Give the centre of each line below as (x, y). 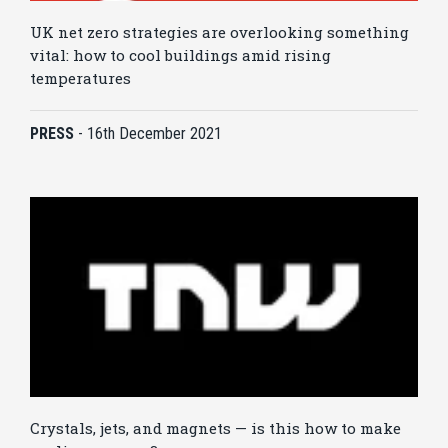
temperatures (80, 78)
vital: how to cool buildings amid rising (180, 55)
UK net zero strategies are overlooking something (219, 32)
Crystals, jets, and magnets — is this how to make (215, 428)
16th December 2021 (154, 134)
